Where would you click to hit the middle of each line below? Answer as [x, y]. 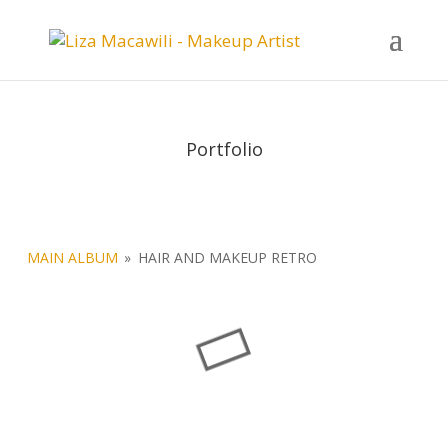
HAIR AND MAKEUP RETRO [227, 257]
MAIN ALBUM [73, 257]
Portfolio [224, 149]
